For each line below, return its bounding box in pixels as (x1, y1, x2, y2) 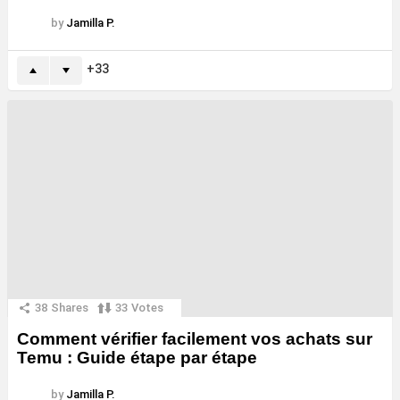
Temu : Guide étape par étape (17, 348, 257, 368)
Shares (51, 300, 88, 314)
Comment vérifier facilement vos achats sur (17, 329, 372, 349)
